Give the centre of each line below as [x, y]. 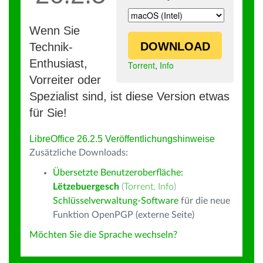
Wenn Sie [55, 31]
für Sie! [48, 113]
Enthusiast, [58, 63]
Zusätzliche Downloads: [79, 153]
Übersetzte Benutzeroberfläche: [118, 173]
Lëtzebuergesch [86, 187]
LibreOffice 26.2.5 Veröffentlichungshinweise [122, 139]
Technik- [51, 47]
